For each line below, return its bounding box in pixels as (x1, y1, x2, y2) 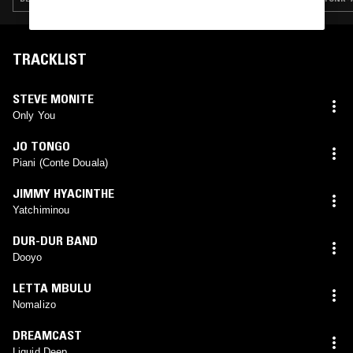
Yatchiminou (13, 203, 70, 216)
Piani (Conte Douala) (13, 156, 108, 169)
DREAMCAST (13, 326, 82, 343)
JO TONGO (13, 137, 70, 154)
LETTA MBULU (13, 279, 91, 295)
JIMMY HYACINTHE (13, 184, 114, 201)
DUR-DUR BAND (13, 232, 98, 248)
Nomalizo (13, 298, 56, 310)
